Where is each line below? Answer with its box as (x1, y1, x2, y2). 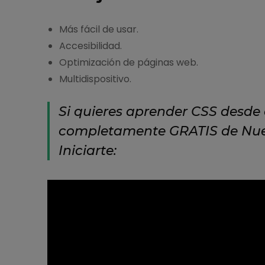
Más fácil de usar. (59, 22, 138, 36)
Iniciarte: (58, 142, 117, 159)
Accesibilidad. (59, 38, 122, 53)
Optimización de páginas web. (59, 55, 198, 69)
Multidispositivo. (59, 72, 131, 86)
